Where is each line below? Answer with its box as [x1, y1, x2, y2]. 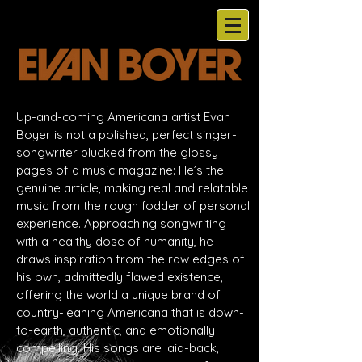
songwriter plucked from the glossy [16, 145, 218, 160]
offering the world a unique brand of [16, 287, 221, 302]
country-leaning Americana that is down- [16, 305, 244, 320]
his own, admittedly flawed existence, [16, 269, 223, 284]
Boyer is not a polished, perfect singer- [16, 127, 237, 142]
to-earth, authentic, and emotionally [16, 322, 215, 338]
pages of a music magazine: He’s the [16, 162, 224, 178]
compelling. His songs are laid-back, [16, 340, 219, 356]
